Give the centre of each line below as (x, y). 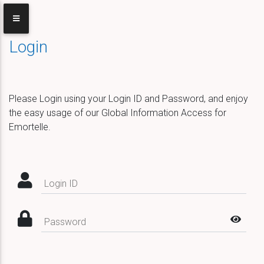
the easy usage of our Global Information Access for (118, 113)
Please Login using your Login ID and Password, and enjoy (128, 99)
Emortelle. (30, 127)
